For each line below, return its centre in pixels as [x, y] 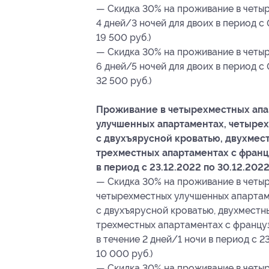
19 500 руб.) [124, 37]
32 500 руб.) [124, 80]
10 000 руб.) [125, 253]
